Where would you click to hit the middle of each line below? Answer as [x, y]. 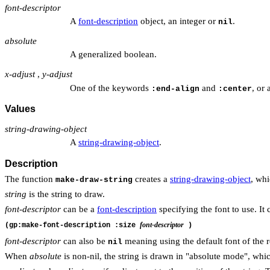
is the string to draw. [66, 194]
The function [30, 179]
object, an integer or [178, 21]
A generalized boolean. [113, 55]
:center [235, 89]
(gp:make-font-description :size [72, 226]
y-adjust [57, 74]
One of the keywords [111, 88]
